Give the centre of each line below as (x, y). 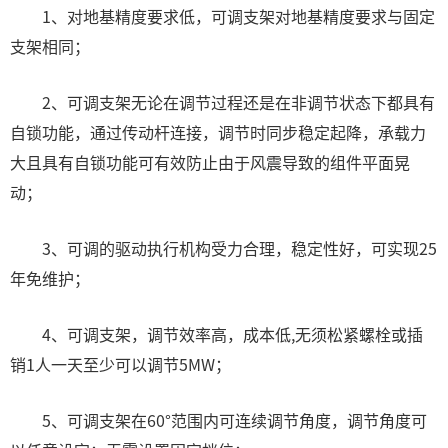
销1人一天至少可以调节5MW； (120, 364)
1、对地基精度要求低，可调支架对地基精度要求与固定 (222, 16)
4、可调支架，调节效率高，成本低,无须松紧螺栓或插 (216, 334)
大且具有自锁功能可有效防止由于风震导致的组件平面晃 (210, 162)
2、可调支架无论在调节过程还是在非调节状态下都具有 (222, 102)
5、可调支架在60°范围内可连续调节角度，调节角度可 (218, 420)
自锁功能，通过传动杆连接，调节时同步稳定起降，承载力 (218, 132)
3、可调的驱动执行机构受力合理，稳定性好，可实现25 (223, 248)
